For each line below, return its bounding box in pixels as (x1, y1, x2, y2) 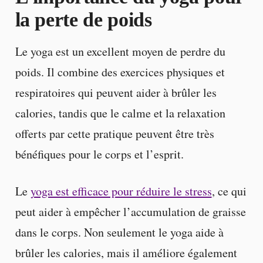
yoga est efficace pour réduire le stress (30, 183, 212, 200)
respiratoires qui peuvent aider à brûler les (15, 85, 217, 101)
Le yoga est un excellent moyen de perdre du (15, 43, 225, 60)
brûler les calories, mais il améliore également (15, 245, 237, 261)
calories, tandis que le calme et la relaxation (15, 105, 225, 122)
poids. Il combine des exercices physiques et (15, 64, 225, 80)
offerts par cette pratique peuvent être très (15, 126, 214, 142)
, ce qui (211, 183, 247, 200)
